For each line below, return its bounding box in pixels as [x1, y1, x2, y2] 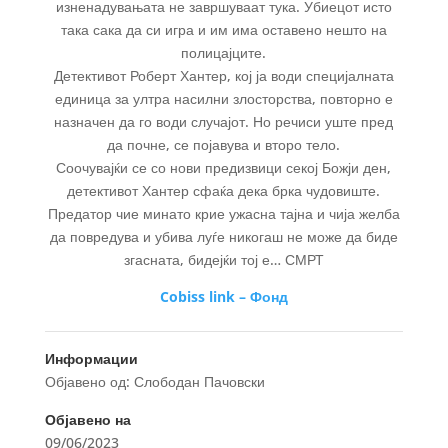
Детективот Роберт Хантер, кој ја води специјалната [53, 66, 394, 86]
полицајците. [181, 43, 267, 63]
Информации [44, 349, 138, 369]
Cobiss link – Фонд [159, 287, 288, 307]
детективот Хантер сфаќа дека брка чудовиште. [67, 181, 381, 201]
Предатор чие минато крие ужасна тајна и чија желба [47, 204, 400, 224]
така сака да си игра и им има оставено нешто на [60, 20, 387, 40]
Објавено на [44, 410, 131, 430]
